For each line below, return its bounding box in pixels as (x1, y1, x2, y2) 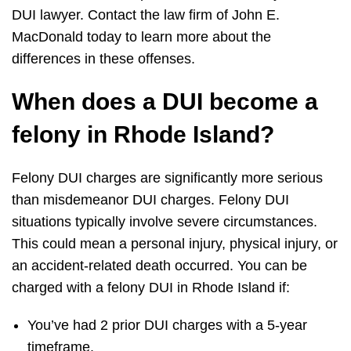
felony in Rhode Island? (12, 121, 274, 148)
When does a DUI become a (12, 89, 318, 115)
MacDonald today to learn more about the (12, 29, 271, 45)
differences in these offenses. (12, 51, 199, 67)
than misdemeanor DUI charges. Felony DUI (12, 192, 289, 208)
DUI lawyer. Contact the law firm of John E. (12, 7, 280, 24)
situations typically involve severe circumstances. (12, 214, 317, 230)
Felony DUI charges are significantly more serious (12, 170, 323, 186)
